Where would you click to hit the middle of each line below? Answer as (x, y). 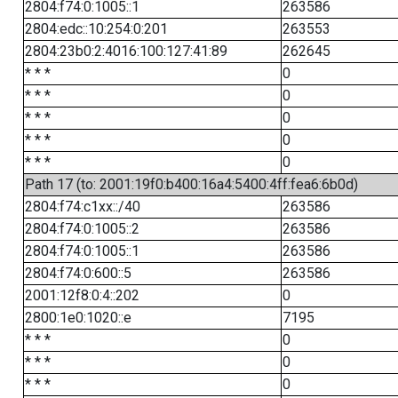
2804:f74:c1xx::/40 (82, 207)
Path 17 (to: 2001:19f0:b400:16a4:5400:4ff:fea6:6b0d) (191, 184)
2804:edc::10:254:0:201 (96, 29)
